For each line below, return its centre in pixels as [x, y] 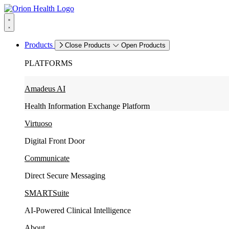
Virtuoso [38, 123]
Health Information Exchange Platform [87, 106]
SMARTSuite [47, 193]
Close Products [88, 45]
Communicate [47, 158]
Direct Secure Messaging [65, 176]
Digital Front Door [55, 141]
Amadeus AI [45, 89]
